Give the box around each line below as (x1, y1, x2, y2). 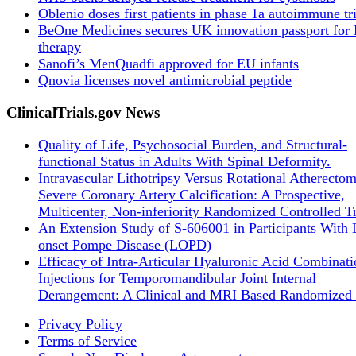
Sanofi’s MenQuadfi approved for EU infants (38, 56, 299, 72)
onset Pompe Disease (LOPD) (38, 236, 211, 253)
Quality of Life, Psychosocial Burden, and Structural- (38, 136, 347, 153)
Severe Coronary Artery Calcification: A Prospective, (38, 186, 345, 203)
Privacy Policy (38, 315, 122, 332)
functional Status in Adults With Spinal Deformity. (38, 153, 331, 169)
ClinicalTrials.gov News (6, 104, 160, 122)
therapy (38, 39, 81, 56)
